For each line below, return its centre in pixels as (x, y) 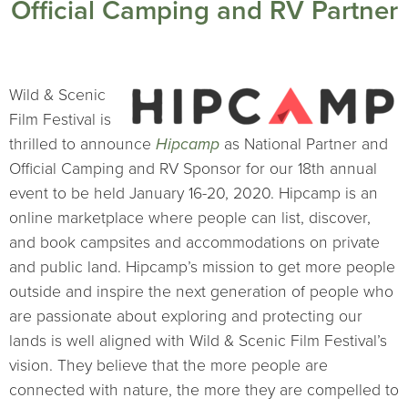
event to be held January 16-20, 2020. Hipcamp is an (194, 193)
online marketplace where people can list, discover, (190, 218)
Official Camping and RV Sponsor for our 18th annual (193, 168)
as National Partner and (304, 144)
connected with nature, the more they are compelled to (204, 390)
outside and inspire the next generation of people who (201, 291)
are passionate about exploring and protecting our (186, 316)
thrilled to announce (82, 144)
